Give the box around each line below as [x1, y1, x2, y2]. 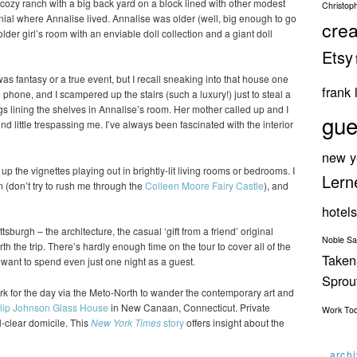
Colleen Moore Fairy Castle [145, 178, 264, 192]
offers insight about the [184, 315, 284, 329]
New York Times [91, 315, 161, 329]
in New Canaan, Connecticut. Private [108, 300, 270, 314]
